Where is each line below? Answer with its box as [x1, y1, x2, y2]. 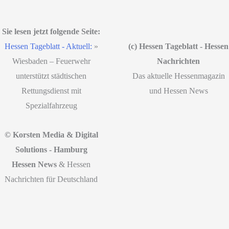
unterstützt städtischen [16, 71, 87, 80]
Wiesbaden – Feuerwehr [12, 56, 90, 65]
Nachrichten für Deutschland [5, 174, 98, 184]
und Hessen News [149, 86, 208, 95]
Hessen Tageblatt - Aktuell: [4, 41, 92, 51]
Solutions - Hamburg [15, 145, 87, 154]
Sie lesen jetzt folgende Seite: [2, 27, 101, 36]
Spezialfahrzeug [25, 101, 77, 110]
